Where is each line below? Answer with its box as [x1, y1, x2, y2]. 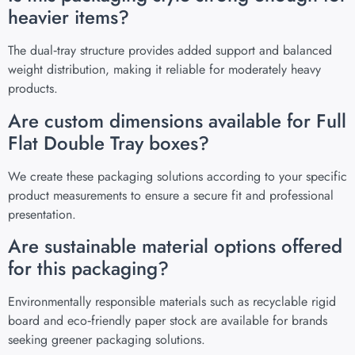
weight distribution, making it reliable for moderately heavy [8, 60, 321, 79]
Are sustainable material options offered [8, 232, 342, 261]
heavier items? [8, 3, 129, 32]
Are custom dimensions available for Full [8, 106, 346, 135]
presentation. [8, 204, 76, 223]
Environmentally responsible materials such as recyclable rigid [8, 292, 336, 311]
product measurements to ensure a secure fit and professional [8, 185, 334, 204]
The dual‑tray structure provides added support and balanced [8, 41, 332, 60]
